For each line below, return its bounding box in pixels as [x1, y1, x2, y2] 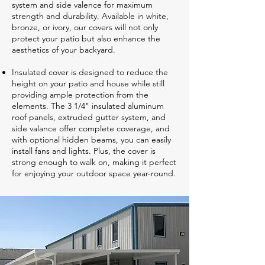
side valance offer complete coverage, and [12, 123, 170, 134]
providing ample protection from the [12, 89, 148, 100]
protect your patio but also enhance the [12, 33, 160, 44]
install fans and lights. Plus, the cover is [12, 146, 156, 156]
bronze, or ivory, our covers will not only [12, 22, 158, 33]
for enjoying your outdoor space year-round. [12, 168, 176, 179]
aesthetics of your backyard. [12, 44, 115, 55]
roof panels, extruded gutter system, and [12, 112, 166, 122]
